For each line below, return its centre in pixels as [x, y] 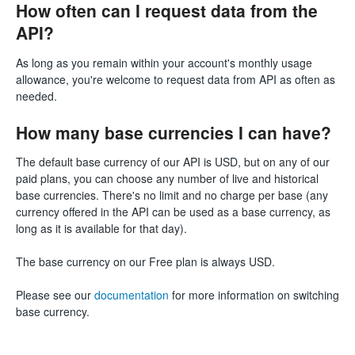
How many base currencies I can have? [174, 132]
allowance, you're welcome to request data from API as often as [176, 79]
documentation [132, 295]
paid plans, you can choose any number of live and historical [167, 179]
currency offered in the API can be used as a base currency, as [173, 212]
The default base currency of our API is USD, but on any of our [173, 162]
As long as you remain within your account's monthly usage [164, 62]
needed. [36, 95]
